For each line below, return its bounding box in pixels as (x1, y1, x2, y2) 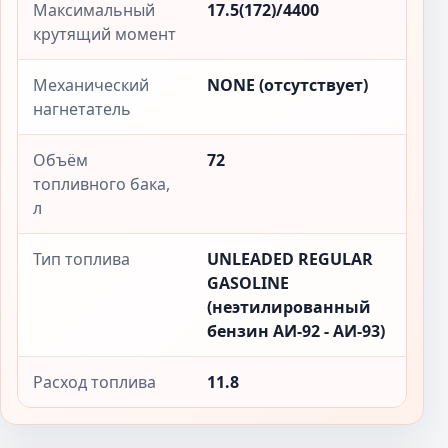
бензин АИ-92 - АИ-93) (207, 320, 385, 342)
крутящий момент (33, 23, 176, 45)
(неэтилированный (207, 296, 371, 318)
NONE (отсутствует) (207, 74, 368, 96)
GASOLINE (207, 272, 289, 294)
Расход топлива (33, 371, 156, 393)
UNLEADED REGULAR (207, 248, 373, 270)
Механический (33, 74, 149, 96)
